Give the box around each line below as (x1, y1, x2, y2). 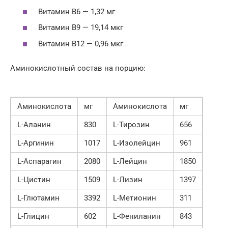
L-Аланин (17, 120, 51, 129)
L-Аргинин (17, 138, 54, 148)
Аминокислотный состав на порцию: (10, 63, 146, 73)
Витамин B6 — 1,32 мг (38, 7, 115, 16)
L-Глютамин (17, 193, 60, 203)
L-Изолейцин (113, 138, 160, 148)
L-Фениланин (113, 211, 161, 221)
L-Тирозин (113, 120, 150, 129)
